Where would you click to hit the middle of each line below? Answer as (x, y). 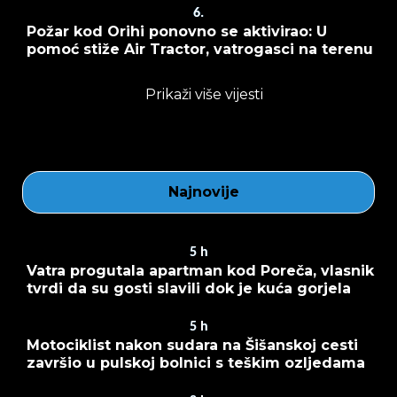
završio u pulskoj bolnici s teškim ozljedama (196, 362)
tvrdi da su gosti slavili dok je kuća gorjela (189, 288)
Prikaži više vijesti (204, 94)
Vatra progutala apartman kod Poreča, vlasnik (200, 270)
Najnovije (204, 191)
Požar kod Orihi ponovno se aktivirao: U (177, 31)
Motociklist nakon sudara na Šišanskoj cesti (192, 345)
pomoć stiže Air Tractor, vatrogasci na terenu (200, 49)
